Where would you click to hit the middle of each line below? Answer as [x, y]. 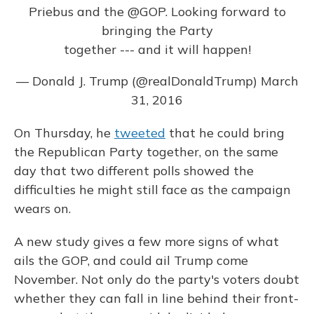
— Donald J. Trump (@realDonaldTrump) [138, 81]
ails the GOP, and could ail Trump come [131, 261]
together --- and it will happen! [157, 50]
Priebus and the [78, 12]
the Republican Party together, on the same [146, 152]
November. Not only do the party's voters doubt [157, 280]
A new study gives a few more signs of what [146, 242]
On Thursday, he [64, 133]
